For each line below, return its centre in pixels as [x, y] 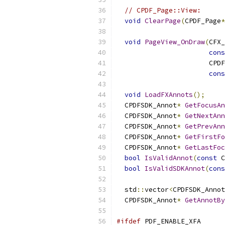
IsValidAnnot [169, 158]
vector [157, 190]
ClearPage [163, 21]
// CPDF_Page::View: [163, 10]
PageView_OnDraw [175, 42]
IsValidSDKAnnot [175, 168]
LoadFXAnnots [169, 95]
